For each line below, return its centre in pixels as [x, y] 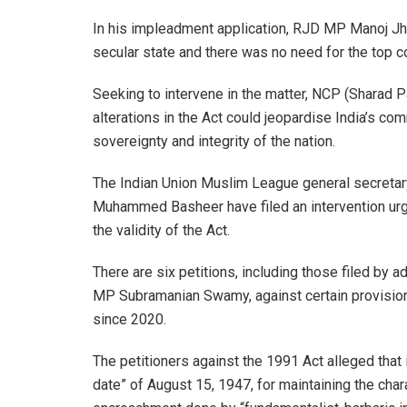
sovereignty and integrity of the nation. [214, 141]
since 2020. [129, 319]
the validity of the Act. [161, 230]
